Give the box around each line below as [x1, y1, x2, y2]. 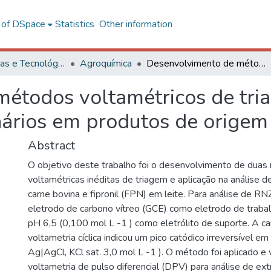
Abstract [28, 137, 75, 154]
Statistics [54, 18, 94, 31]
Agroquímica [80, 57, 132, 70]
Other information [99, 18, 172, 31]
